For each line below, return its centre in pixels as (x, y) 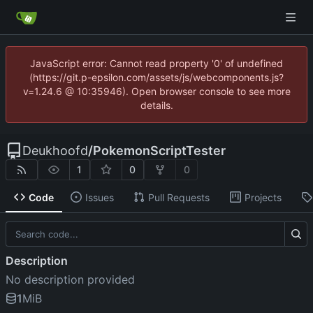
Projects (263, 197)
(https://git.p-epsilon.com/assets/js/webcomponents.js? (156, 77)
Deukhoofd (55, 151)
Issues (99, 197)
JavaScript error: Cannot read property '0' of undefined (156, 63)
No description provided (70, 280)
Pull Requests (179, 197)
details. (156, 105)
